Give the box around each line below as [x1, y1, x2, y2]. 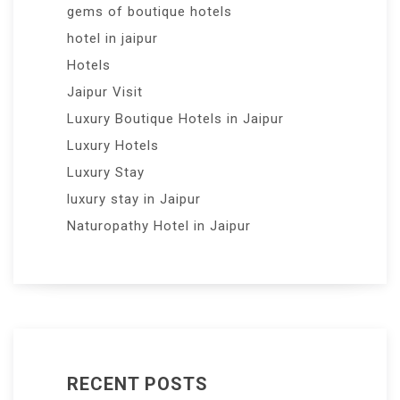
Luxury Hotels [67, 137, 159, 154]
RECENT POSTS [67, 372, 208, 395]
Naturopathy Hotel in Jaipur [67, 217, 251, 234]
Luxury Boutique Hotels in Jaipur [67, 110, 284, 127]
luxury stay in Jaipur [67, 190, 201, 207]
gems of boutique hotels [67, 3, 232, 20]
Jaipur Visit [67, 83, 143, 100]
